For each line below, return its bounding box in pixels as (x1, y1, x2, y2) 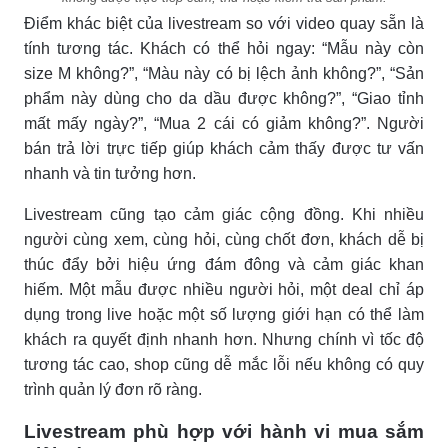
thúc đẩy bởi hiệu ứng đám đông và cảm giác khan (24, 255, 424, 273)
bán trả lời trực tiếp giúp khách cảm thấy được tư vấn (24, 139, 424, 157)
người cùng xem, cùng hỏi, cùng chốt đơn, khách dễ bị (24, 230, 424, 248)
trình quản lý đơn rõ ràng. (24, 380, 202, 398)
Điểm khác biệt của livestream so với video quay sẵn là (24, 14, 424, 32)
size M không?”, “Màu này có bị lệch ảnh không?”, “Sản (24, 64, 424, 82)
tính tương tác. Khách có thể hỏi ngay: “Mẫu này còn (24, 39, 424, 57)
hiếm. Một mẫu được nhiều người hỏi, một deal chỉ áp (24, 280, 424, 298)
